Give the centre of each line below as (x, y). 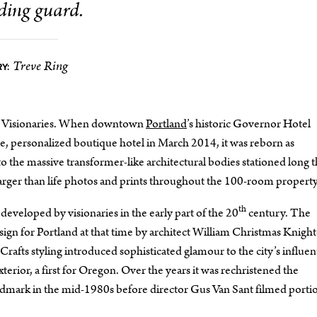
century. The (278, 213)
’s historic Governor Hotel (249, 124)
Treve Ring (40, 67)
